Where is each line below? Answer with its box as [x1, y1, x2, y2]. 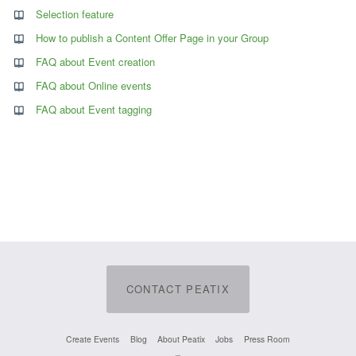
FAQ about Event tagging [36, 102, 152, 118]
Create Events [66, 333, 120, 345]
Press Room [243, 333, 290, 345]
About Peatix [157, 333, 205, 345]
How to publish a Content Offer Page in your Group [36, 30, 269, 46]
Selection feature [36, 6, 114, 22]
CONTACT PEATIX [126, 281, 230, 296]
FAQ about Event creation [36, 54, 155, 70]
